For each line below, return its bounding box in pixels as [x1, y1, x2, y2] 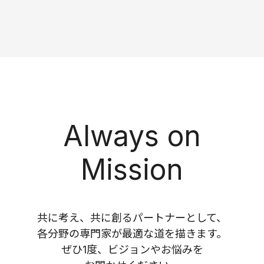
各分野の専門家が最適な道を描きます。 [37, 227, 227, 240]
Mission [81, 151, 183, 187]
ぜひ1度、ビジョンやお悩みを [61, 243, 203, 256]
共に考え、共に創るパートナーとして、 [37, 211, 227, 224]
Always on [63, 118, 201, 153]
